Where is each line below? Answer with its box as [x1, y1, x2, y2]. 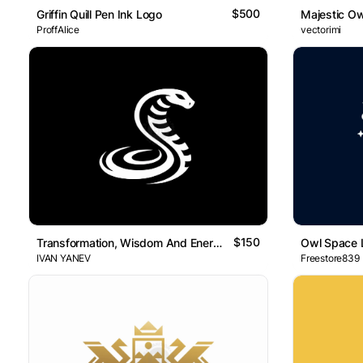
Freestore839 [301, 252, 360, 265]
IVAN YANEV [36, 252, 91, 265]
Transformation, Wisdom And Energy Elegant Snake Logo [212, 236, 222, 250]
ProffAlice [36, 23, 79, 36]
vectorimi [301, 23, 342, 36]
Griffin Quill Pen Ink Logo [36, 6, 162, 21]
